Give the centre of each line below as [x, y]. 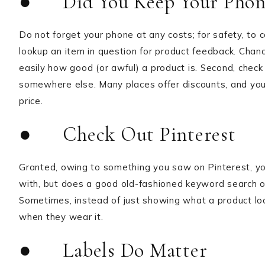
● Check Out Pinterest [127, 135]
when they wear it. [61, 217]
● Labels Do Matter [113, 251]
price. [31, 101]
